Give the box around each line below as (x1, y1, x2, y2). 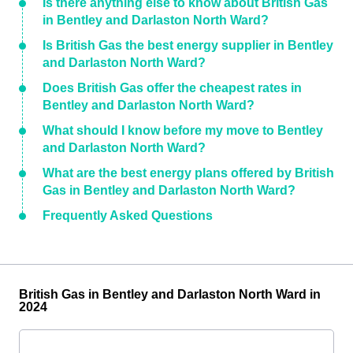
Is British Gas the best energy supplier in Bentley (43, 39, 333, 52)
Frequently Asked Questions (43, 209, 213, 222)
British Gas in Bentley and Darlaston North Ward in (19, 288, 321, 301)
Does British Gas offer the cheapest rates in (43, 81, 302, 95)
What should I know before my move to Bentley (43, 124, 323, 137)
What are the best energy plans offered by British (43, 166, 334, 180)
